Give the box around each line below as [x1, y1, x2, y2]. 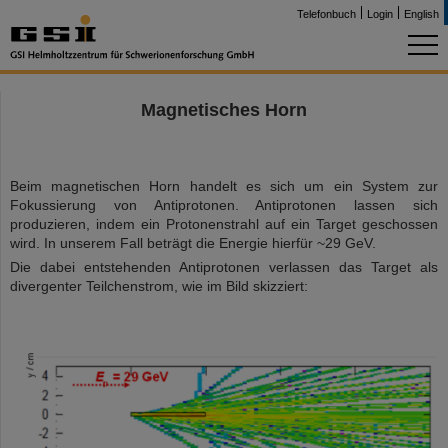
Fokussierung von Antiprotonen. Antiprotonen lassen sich [10, 197, 438, 213]
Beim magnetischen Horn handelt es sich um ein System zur [10, 178, 438, 194]
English [404, 8, 439, 20]
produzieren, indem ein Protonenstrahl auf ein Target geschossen [10, 216, 438, 232]
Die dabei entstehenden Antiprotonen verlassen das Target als [10, 259, 438, 275]
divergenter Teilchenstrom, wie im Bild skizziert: [10, 278, 308, 294]
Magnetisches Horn [141, 99, 307, 120]
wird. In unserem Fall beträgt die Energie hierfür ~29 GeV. [10, 235, 376, 251]
